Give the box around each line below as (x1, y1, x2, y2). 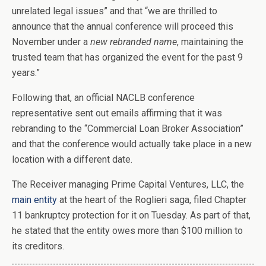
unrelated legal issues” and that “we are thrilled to (12, 5, 217, 17)
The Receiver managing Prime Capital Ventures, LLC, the (12, 179, 244, 191)
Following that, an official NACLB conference (12, 92, 195, 104)
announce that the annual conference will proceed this (12, 21, 233, 33)
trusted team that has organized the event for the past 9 (12, 52, 243, 64)
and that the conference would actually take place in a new (12, 138, 252, 150)
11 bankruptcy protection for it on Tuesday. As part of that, (12, 210, 251, 221)
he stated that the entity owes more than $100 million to (12, 225, 243, 237)
